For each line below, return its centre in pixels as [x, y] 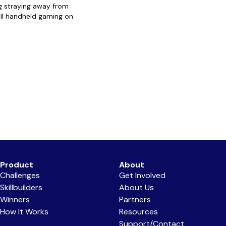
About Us [136, 187]
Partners [135, 199]
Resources [138, 211]
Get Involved [142, 175]
